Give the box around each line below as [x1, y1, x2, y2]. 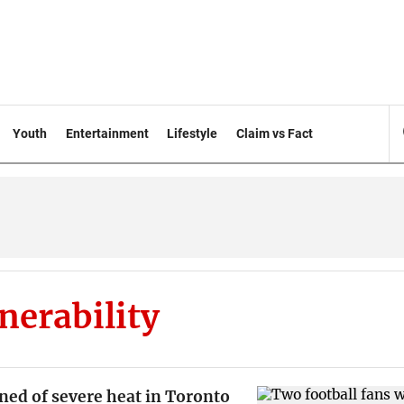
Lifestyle [167, 126, 218, 141]
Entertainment [65, 126, 149, 141]
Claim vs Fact [236, 126, 314, 141]
